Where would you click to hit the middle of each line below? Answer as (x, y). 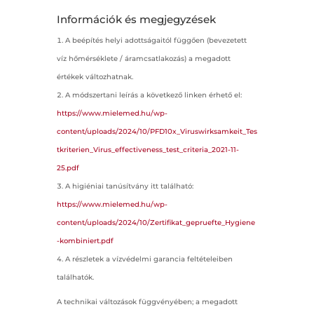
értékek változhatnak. (95, 76)
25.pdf (68, 168)
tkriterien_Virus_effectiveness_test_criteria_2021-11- (148, 149)
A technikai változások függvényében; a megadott (147, 301)
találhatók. (75, 277)
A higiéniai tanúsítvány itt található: (129, 186)
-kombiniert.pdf (85, 240)
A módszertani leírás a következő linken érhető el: (153, 95)
